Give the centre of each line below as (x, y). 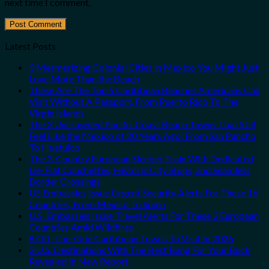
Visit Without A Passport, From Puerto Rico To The (134, 101)
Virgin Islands (57, 113)
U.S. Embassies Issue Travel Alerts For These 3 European (144, 216)
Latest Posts (30, 46)
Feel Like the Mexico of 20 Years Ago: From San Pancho (142, 136)
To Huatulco (54, 147)
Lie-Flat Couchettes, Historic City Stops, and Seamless (140, 170)
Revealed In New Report (79, 261)
